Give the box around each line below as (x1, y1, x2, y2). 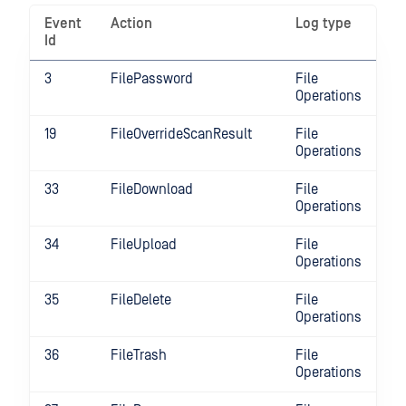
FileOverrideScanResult (111, 126, 252, 142)
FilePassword (111, 71, 193, 87)
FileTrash (111, 347, 167, 363)
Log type (295, 15, 352, 32)
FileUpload (111, 237, 177, 253)
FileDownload (111, 181, 193, 198)
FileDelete (111, 292, 171, 308)
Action (111, 15, 152, 32)
